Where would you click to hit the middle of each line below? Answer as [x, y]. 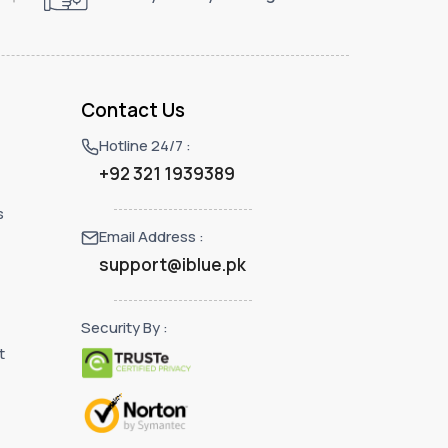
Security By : [124, 327]
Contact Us [132, 109]
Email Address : [151, 237]
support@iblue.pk [172, 265]
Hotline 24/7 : [144, 146]
